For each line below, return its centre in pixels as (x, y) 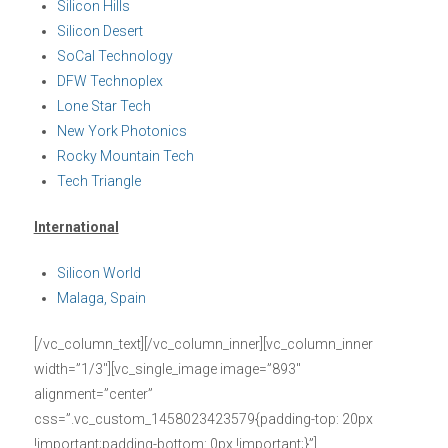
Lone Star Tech (103, 105)
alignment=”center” (93, 393)
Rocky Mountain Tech (125, 155)
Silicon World (98, 272)
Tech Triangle (98, 180)
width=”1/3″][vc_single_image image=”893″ (167, 368)
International (76, 226)
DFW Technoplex (109, 80)
